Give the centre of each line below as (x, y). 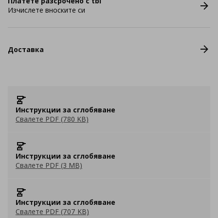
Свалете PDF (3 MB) (49, 165)
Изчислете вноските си (46, 10)
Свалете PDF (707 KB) (52, 211)
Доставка (26, 49)
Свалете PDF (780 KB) (52, 119)
